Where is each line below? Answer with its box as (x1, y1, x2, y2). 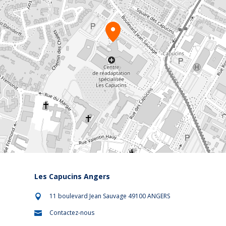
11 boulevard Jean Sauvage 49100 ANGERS (49, 191, 171, 200)
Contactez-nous (49, 208, 95, 217)
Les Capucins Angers (34, 171, 110, 181)
